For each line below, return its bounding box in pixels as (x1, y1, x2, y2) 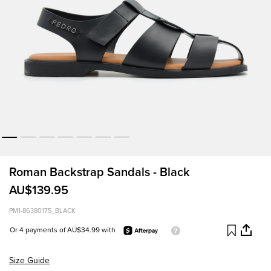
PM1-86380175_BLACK (9, 207, 76, 215)
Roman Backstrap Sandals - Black (9, 165, 190, 180)
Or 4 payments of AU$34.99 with (10, 226, 117, 235)
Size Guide (9, 255, 50, 266)
